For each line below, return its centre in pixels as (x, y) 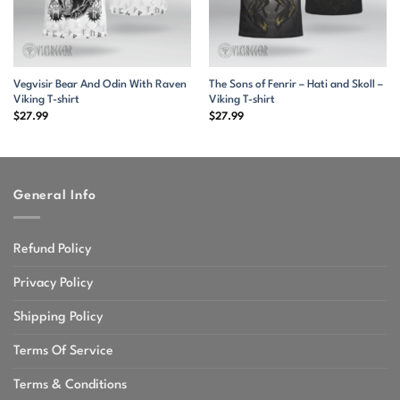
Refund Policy (52, 249)
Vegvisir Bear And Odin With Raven (100, 85)
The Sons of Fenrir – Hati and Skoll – (296, 85)
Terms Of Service (63, 350)
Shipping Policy (58, 317)
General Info (55, 195)
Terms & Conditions (70, 384)
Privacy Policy (53, 283)
